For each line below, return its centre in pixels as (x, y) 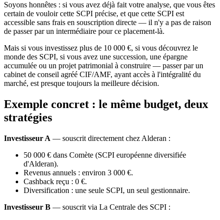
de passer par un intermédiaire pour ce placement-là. (84, 31)
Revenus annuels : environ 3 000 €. (78, 172)
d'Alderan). (41, 164)
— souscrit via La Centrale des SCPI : (110, 207)
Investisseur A (27, 138)
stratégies (28, 117)
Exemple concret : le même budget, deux (106, 104)
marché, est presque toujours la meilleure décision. (82, 83)
